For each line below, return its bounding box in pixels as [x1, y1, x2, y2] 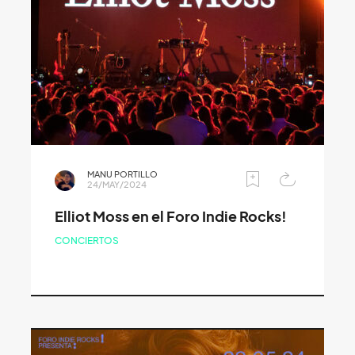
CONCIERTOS [55, 235, 119, 247]
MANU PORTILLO [87, 169, 158, 181]
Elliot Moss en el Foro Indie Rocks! [55, 208, 287, 226]
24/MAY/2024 [87, 179, 147, 191]
